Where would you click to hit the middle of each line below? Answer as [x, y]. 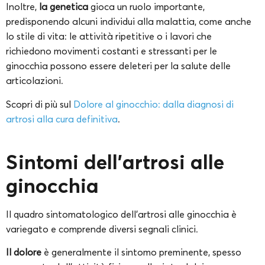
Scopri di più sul [40, 104]
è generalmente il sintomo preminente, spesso [143, 252]
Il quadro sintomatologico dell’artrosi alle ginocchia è [121, 214]
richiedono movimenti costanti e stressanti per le [112, 51]
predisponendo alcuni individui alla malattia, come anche [129, 22]
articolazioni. [35, 81]
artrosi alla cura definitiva [62, 119]
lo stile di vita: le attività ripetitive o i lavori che [109, 36]
